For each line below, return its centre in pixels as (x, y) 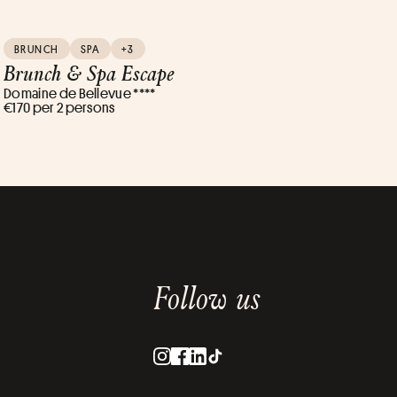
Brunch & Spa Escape (89, 72)
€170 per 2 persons (59, 107)
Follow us (207, 297)
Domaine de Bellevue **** (80, 93)
